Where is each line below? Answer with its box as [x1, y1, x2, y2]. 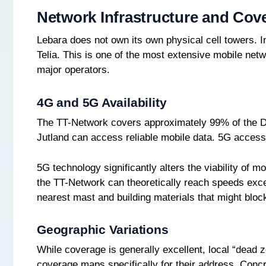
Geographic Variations [37, 222, 169, 236]
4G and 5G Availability [37, 95, 167, 109]
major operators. [37, 64, 110, 76]
